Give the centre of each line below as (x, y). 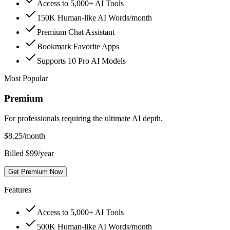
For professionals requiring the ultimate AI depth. (83, 118)
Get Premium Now (35, 171)
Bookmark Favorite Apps (78, 47)
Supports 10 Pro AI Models (81, 61)
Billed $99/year (29, 153)
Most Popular (26, 79)
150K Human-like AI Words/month (94, 18)
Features (18, 189)
